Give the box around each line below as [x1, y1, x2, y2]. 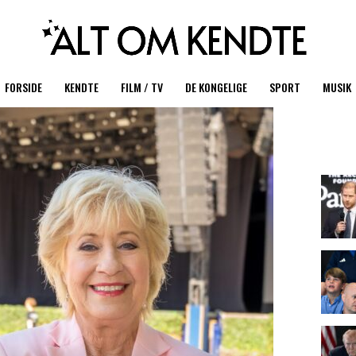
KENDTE [64, 79, 99, 95]
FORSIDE [5, 79, 42, 95]
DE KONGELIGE [185, 79, 247, 95]
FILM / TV [121, 79, 163, 95]
